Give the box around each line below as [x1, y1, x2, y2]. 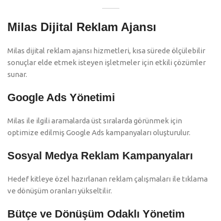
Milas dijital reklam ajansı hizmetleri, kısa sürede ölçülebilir [7, 46, 205, 55]
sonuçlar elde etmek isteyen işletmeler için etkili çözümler [7, 58, 206, 67]
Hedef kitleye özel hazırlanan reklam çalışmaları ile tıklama [7, 175, 208, 184]
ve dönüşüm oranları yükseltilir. [7, 186, 112, 195]
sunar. [7, 70, 27, 79]
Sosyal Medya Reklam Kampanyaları [7, 149, 193, 162]
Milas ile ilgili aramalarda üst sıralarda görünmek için [7, 116, 182, 125]
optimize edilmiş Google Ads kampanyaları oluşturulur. [7, 128, 190, 137]
